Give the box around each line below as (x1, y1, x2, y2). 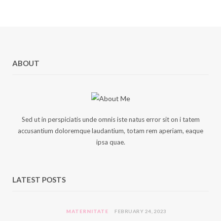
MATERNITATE (66, 208, 109, 214)
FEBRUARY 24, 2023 (114, 208, 167, 214)
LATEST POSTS (12, 175, 66, 184)
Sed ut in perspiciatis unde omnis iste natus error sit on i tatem (21, 115, 200, 123)
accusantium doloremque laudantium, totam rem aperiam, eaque (18, 127, 203, 135)
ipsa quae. (96, 138, 125, 146)
